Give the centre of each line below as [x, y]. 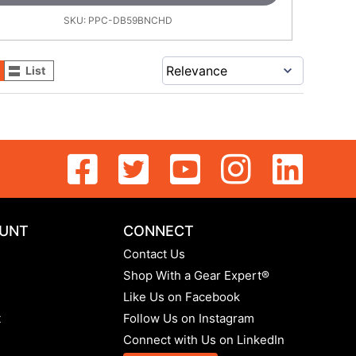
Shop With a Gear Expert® [196, 276]
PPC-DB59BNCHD [131, 20]
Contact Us [154, 254]
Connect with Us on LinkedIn [203, 340]
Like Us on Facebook [181, 297]
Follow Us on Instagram [188, 319]
